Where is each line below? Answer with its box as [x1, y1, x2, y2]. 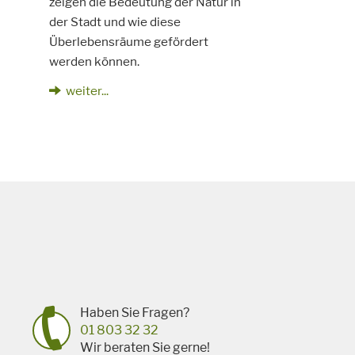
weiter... [65, 83, 109, 99]
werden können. [48, 53, 139, 69]
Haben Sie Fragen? [80, 305, 190, 321]
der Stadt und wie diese [48, 13, 181, 29]
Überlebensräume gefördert [48, 33, 208, 49]
